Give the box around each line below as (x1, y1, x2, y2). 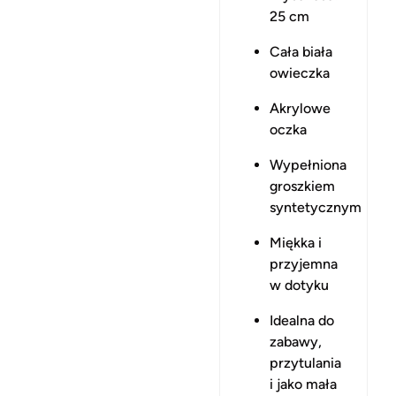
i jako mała (270, 376, 337, 392)
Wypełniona (270, 156, 346, 173)
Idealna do (270, 312, 334, 329)
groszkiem (270, 178, 335, 194)
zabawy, (270, 333, 322, 350)
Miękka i (270, 234, 322, 251)
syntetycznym (270, 199, 362, 216)
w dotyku (270, 277, 329, 293)
